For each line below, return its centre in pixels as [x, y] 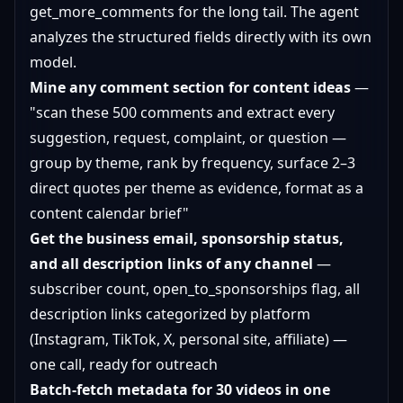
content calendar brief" [109, 213]
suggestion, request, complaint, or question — [188, 138]
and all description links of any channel [171, 264]
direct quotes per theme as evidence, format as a [197, 188]
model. [53, 62]
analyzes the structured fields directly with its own [201, 37]
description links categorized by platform [170, 314]
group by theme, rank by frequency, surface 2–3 [193, 163]
